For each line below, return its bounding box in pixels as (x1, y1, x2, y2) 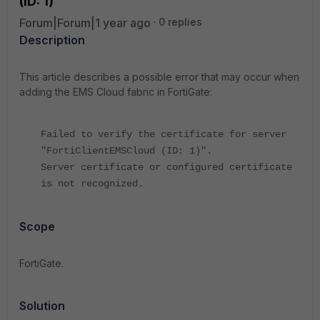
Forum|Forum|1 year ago (19, 16, 151, 30)
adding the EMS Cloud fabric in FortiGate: (19, 86, 212, 98)
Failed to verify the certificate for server (41, 129, 286, 140)
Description (19, 33, 85, 47)
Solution (19, 299, 65, 313)
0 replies (159, 16, 202, 28)
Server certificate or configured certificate (41, 161, 292, 173)
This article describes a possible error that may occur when (19, 71, 299, 83)
